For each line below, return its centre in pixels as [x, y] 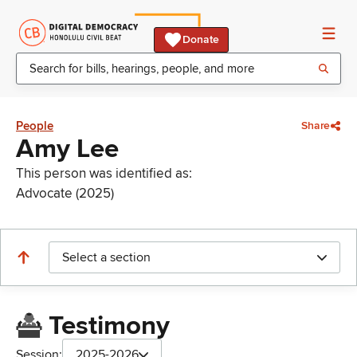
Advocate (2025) [65, 193]
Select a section [106, 257]
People [35, 126]
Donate [201, 39]
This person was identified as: [104, 173]
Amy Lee [67, 149]
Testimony [109, 326]
